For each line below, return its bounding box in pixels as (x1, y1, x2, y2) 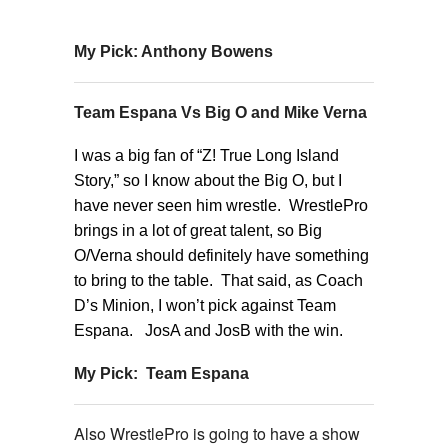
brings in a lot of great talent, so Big (74, 221, 322, 239)
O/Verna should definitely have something (74, 246, 369, 264)
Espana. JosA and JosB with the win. (74, 321, 343, 339)
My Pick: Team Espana (74, 364, 249, 382)
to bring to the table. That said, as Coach (74, 271, 363, 289)
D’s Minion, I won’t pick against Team (74, 296, 336, 314)
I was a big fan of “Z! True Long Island (74, 146, 339, 164)
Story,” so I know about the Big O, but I (74, 171, 342, 189)
